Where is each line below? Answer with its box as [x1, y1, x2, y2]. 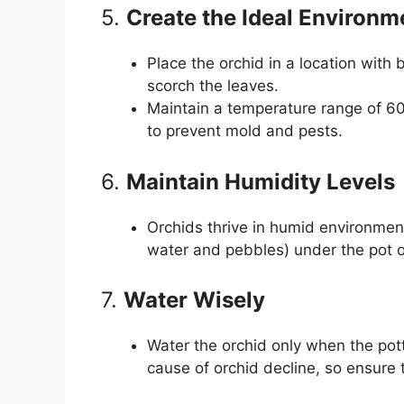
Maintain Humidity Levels [126, 168, 395, 195]
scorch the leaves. [147, 77, 279, 96]
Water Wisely [124, 287, 265, 314]
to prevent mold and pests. [147, 122, 343, 141]
